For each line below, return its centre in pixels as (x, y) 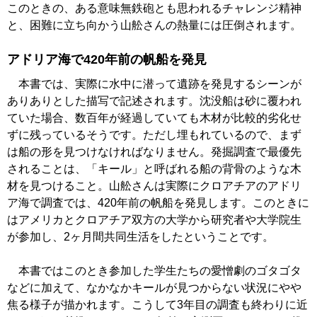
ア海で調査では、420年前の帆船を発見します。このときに (158, 203)
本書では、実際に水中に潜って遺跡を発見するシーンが (154, 84)
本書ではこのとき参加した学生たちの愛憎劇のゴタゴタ (154, 271)
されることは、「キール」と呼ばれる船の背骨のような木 (154, 169)
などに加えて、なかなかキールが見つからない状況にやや (154, 288)
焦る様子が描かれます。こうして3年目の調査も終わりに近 (157, 305)
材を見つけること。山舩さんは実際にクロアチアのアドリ (154, 186)
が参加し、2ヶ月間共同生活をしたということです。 (140, 237)
